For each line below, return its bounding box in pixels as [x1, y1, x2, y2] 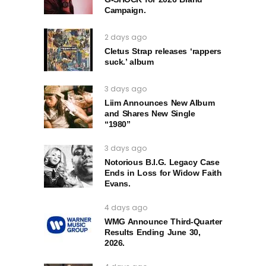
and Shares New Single [104, 108, 195, 118]
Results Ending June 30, [104, 227, 201, 237]
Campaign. [104, 5, 146, 15]
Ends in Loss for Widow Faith [104, 167, 222, 178]
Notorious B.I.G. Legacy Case [104, 157, 220, 167]
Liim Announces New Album [104, 97, 215, 107]
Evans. [104, 178, 131, 188]
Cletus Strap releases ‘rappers [104, 46, 221, 56]
